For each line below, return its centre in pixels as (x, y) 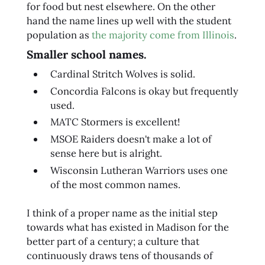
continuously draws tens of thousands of (119, 256)
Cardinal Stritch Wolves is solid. (122, 74)
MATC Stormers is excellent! (115, 122)
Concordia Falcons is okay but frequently (144, 91)
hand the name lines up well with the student (129, 21)
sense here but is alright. (106, 153)
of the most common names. (115, 184)
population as (59, 35)
